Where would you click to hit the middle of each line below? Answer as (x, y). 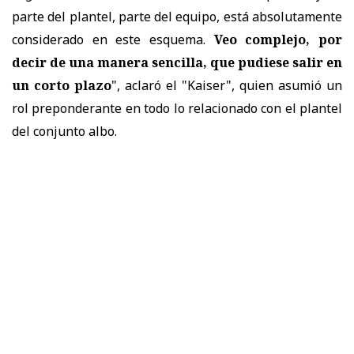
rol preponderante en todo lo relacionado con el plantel (177, 108)
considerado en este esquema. (113, 39)
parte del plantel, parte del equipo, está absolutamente (177, 16)
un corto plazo (62, 85)
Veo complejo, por (278, 39)
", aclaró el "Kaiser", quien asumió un (227, 85)
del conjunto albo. (64, 131)
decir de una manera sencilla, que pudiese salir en (177, 62)
